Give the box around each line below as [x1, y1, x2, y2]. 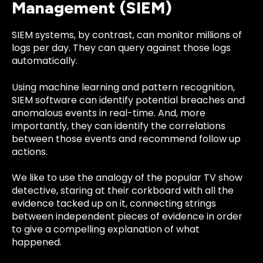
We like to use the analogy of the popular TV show [12, 171, 242, 185]
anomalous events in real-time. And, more [12, 106, 205, 120]
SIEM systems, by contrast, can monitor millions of [12, 28, 242, 42]
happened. [12, 235, 62, 249]
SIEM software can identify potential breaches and [12, 93, 245, 107]
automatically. [12, 54, 77, 68]
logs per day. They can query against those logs [12, 41, 231, 55]
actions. [12, 144, 48, 159]
